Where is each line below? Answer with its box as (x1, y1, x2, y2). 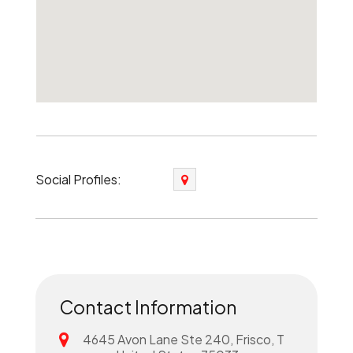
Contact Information (58, 295, 237, 318)
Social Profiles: (35, 170, 121, 188)
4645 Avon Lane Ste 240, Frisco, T (82, 331, 284, 347)
